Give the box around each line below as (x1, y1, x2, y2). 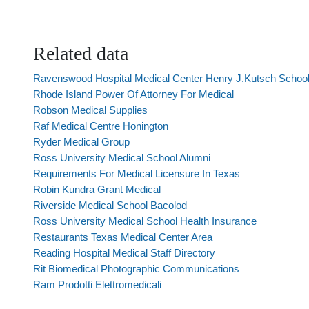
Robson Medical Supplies (33, 104, 148, 116)
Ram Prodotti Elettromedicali (33, 279, 161, 290)
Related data (33, 43, 128, 64)
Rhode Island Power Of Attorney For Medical (33, 88, 234, 100)
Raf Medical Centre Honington (33, 120, 168, 132)
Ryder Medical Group (33, 136, 130, 148)
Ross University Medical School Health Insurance (33, 215, 257, 227)
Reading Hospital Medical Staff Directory (33, 247, 215, 259)
